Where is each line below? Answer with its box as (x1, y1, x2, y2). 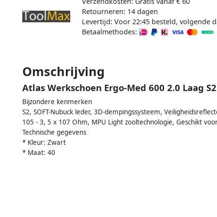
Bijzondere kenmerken (22, 97, 92, 106)
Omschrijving (22, 62, 105, 79)
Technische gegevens (22, 127, 86, 137)
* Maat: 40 (22, 148, 55, 157)
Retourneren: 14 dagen (81, 6, 158, 16)
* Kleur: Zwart (22, 138, 66, 147)
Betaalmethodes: (81, 27, 139, 36)
